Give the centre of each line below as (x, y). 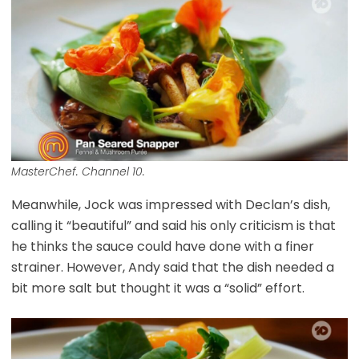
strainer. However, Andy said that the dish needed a (172, 267)
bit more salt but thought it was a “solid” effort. (157, 288)
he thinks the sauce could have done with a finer (162, 246)
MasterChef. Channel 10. (78, 171)
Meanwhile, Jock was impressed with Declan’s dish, (170, 204)
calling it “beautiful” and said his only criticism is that (173, 225)
